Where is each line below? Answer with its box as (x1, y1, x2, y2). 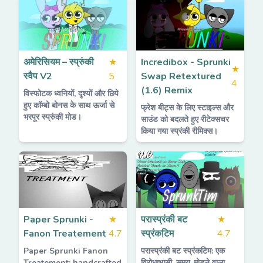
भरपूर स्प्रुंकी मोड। (23, 112, 82, 123)
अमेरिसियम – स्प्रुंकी (23, 56, 94, 69)
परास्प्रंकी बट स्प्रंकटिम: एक (141, 245, 225, 257)
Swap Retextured (141, 70, 221, 83)
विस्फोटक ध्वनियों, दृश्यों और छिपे (23, 88, 119, 99)
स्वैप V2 (23, 70, 52, 83)
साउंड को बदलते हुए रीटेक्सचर (141, 114, 229, 125)
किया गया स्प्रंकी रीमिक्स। (141, 126, 218, 137)
